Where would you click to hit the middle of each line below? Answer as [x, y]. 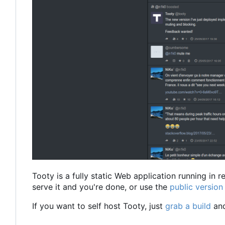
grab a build [188, 206]
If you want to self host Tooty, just [99, 206]
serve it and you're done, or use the [101, 187]
